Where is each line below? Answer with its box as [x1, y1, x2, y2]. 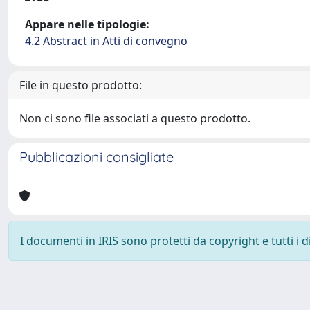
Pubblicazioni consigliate [19, 148, 174, 165]
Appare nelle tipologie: [25, 17, 149, 32]
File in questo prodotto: [19, 77, 142, 93]
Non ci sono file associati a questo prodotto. [19, 111, 250, 126]
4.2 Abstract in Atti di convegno [25, 33, 188, 48]
